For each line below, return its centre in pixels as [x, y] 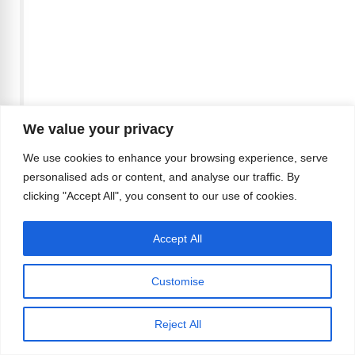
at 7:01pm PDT [97, 213]
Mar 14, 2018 [255, 188]
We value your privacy [98, 129]
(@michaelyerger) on [122, 188]
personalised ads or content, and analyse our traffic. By [161, 176]
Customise [177, 281]
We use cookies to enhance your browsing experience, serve [176, 157]
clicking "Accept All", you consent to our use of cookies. [160, 195]
